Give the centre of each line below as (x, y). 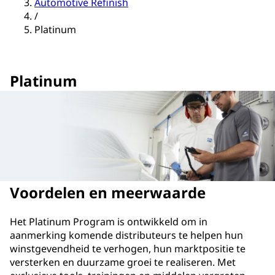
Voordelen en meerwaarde (108, 193)
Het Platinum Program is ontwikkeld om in (109, 221)
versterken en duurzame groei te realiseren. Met (123, 262)
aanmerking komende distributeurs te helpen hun (126, 235)
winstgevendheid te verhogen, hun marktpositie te (128, 248)
